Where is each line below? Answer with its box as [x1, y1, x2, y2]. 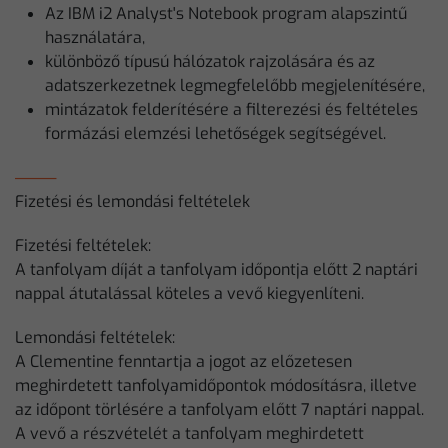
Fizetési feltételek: [15, 235, 151, 256]
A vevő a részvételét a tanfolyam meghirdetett [15, 423, 364, 444]
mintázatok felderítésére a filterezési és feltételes [45, 99, 418, 120]
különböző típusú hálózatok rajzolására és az [45, 51, 375, 72]
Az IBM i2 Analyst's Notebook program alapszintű [45, 3, 407, 24]
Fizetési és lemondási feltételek [15, 191, 250, 212]
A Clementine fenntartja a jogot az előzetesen [15, 351, 352, 372]
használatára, [45, 27, 145, 48]
